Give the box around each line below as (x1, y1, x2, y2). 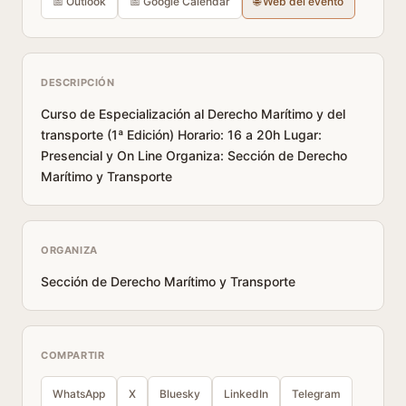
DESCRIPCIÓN (41, 76, 115, 89)
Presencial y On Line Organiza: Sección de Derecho (41, 148, 347, 163)
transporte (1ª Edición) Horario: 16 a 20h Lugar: (41, 127, 322, 142)
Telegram (292, 387, 341, 401)
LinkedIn (224, 387, 268, 401)
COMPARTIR (41, 349, 105, 362)
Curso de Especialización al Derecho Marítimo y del (41, 106, 345, 121)
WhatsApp (53, 387, 105, 401)
